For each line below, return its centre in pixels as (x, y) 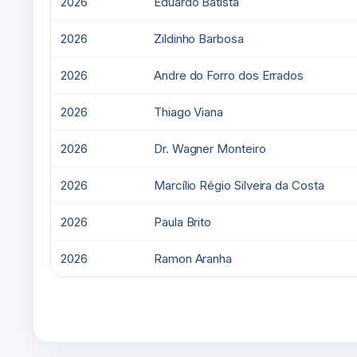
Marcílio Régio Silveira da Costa (239, 185)
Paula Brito (183, 222)
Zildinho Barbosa (199, 39)
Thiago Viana (189, 112)
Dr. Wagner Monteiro (210, 149)
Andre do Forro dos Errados (229, 75)
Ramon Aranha (193, 259)
